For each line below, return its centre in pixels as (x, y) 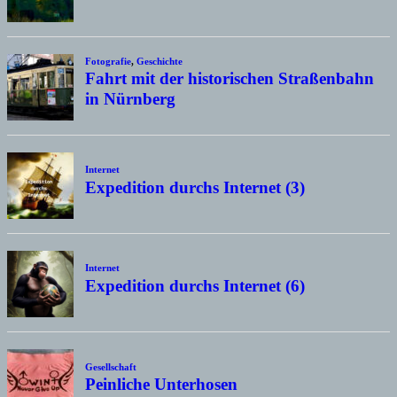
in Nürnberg (130, 99)
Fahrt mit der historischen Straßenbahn (229, 79)
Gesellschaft (110, 366)
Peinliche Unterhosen (161, 385)
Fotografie (108, 61)
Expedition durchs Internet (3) (195, 188)
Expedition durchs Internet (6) (195, 286)
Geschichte (159, 61)
